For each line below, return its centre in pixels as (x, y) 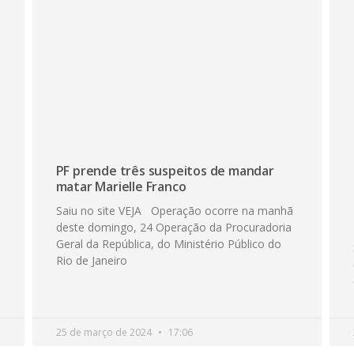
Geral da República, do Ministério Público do (168, 244)
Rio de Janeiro (91, 261)
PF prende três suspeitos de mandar (165, 171)
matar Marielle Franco (121, 187)
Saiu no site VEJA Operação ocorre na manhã (174, 211)
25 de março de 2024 (105, 333)
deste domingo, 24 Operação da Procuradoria (173, 228)
